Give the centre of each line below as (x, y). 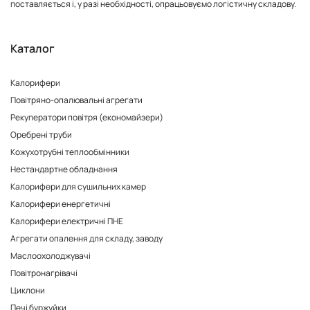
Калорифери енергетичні (61, 204)
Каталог (33, 48)
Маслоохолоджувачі (51, 256)
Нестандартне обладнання (64, 169)
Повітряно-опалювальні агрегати (76, 100)
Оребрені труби (41, 135)
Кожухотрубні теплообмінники (70, 152)
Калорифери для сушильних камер (78, 186)
